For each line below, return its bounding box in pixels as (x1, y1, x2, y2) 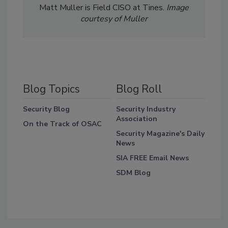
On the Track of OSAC (23, 119, 102, 129)
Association (116, 114, 157, 124)
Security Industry (116, 104, 176, 115)
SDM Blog (116, 168, 151, 178)
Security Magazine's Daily (116, 129, 205, 139)
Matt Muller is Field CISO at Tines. (39, 2, 166, 14)
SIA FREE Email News (116, 153, 189, 163)
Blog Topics (23, 82, 80, 97)
